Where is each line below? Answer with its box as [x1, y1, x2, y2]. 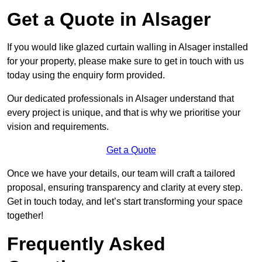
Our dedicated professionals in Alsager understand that [7, 94, 234, 104]
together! [7, 211, 43, 221]
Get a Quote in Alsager [7, 9, 211, 30]
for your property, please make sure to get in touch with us [7, 56, 244, 67]
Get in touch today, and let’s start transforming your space [7, 196, 243, 207]
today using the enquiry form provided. [7, 70, 165, 81]
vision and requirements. [7, 122, 109, 132]
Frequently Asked [7, 233, 166, 255]
